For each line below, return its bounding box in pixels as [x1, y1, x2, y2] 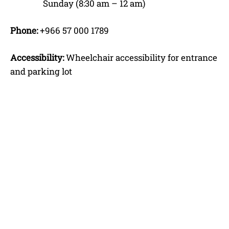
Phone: [10, 24, 38, 36]
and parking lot [10, 65, 72, 77]
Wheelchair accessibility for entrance [64, 51, 217, 63]
